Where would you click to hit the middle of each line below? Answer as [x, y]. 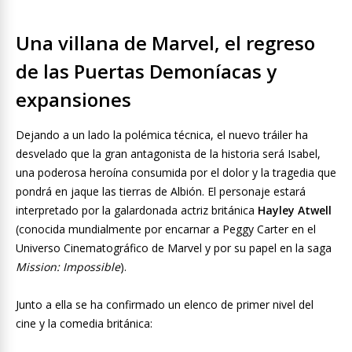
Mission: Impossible [68, 267]
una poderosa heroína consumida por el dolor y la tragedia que [176, 173]
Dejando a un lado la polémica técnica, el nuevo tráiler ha [162, 135]
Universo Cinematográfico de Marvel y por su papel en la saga [174, 248]
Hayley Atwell [295, 211]
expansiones [73, 100]
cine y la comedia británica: [84, 324]
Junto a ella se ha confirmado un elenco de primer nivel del [165, 305]
